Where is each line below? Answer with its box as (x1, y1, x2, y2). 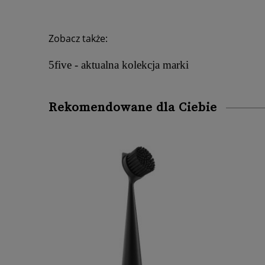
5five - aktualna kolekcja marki (49, 58, 189, 71)
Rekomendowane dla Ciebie (49, 99, 217, 115)
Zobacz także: (49, 31, 108, 45)
